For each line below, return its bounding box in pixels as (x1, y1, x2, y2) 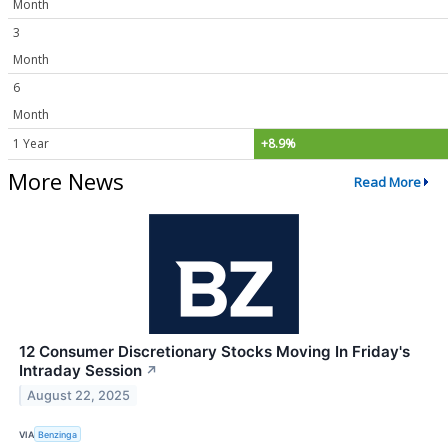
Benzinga (38, 428, 78, 440)
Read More (353, 172, 421, 191)
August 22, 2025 (27, 387, 131, 403)
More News (8, 166, 124, 197)
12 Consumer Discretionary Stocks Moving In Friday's (19, 342, 410, 362)
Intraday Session (19, 361, 142, 381)
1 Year (13, 135, 49, 153)
